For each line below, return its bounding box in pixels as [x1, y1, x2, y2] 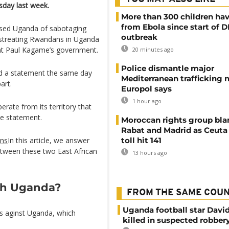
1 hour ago [131, 97, 162, 105]
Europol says [121, 84, 172, 94]
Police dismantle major [121, 63, 214, 73]
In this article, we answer [8, 135, 89, 145]
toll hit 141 [121, 135, 162, 145]
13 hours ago [131, 149, 167, 156]
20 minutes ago [131, 45, 174, 53]
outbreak [121, 32, 157, 42]
